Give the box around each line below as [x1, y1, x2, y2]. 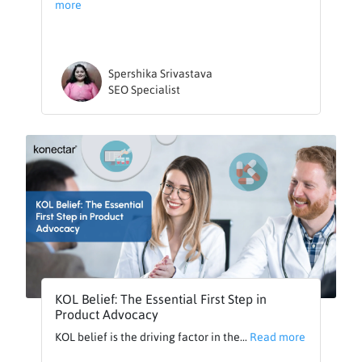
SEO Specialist [108, 83, 181, 97]
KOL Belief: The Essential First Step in [55, 292, 267, 307]
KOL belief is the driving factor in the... [55, 330, 250, 344]
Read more [250, 330, 306, 344]
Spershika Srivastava [108, 67, 213, 81]
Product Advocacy [55, 307, 159, 322]
